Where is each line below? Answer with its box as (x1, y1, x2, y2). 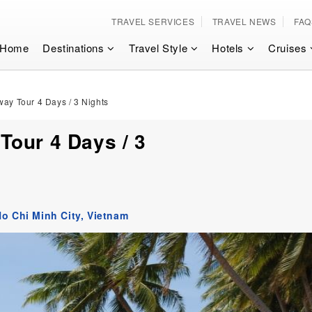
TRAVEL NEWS (212, 15, 276, 27)
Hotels (212, 40, 247, 55)
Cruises (268, 40, 310, 55)
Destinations (42, 40, 108, 55)
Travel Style (128, 40, 191, 55)
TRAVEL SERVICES (111, 15, 195, 27)
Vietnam (87, 208, 129, 222)
